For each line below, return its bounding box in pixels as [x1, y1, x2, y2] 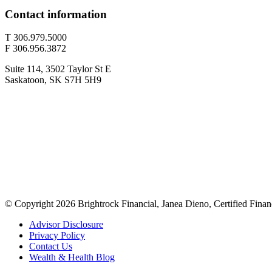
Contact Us [29, 241, 72, 252]
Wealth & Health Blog [29, 252, 115, 263]
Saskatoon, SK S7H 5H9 [5, 75, 101, 86]
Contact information [5, 7, 107, 21]
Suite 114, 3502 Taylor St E [5, 64, 111, 75]
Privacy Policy [29, 230, 85, 241]
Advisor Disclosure [29, 219, 103, 230]
